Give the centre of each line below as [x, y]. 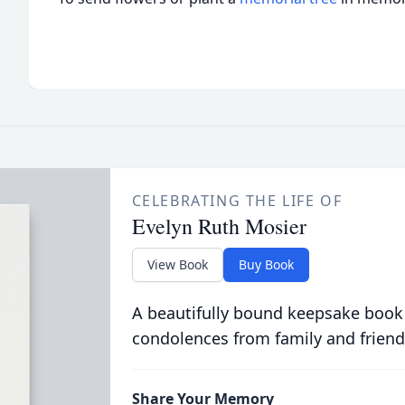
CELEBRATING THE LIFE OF [237, 201]
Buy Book [266, 264]
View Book [177, 264]
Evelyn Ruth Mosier [219, 226]
